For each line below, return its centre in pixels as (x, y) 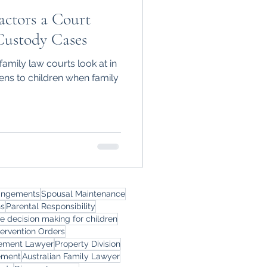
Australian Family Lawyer (71, 256)
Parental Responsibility (51, 206)
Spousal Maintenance (83, 193)
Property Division (88, 243)
